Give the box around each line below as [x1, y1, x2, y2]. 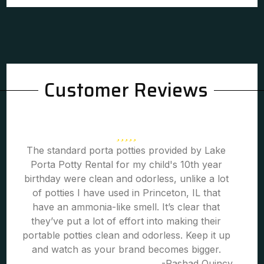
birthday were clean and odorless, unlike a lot [24, 173, 229, 184]
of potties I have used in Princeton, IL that [32, 187, 220, 199]
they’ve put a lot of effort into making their [31, 215, 222, 227]
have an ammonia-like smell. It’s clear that [32, 201, 220, 213]
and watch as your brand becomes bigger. [31, 243, 221, 255]
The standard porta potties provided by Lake [27, 144, 226, 156]
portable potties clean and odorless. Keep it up [22, 229, 230, 241]
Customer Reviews [44, 75, 209, 105]
